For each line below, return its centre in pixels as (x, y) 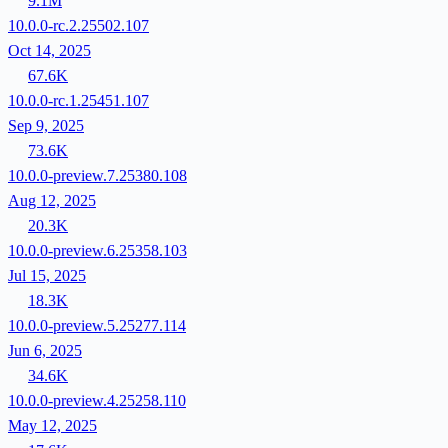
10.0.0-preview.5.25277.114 (97, 325)
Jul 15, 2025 (47, 275)
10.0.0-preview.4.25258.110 (97, 400)
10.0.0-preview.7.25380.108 (97, 175)
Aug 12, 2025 (52, 200)
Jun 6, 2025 (45, 350)
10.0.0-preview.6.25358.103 (97, 250)
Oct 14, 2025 (49, 50)
